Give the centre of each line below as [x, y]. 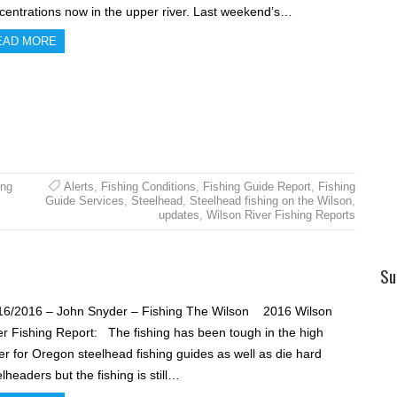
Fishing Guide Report [257, 186]
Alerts [78, 186]
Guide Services [84, 200]
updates [179, 214]
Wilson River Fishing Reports [280, 214]
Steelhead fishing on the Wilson [270, 200]
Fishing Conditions [148, 186]
